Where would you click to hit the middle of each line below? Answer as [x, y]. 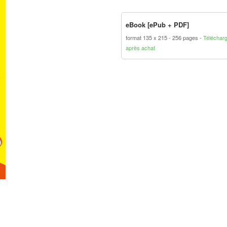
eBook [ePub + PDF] [157, 25]
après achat [140, 48]
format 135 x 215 [147, 37]
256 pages [186, 37]
